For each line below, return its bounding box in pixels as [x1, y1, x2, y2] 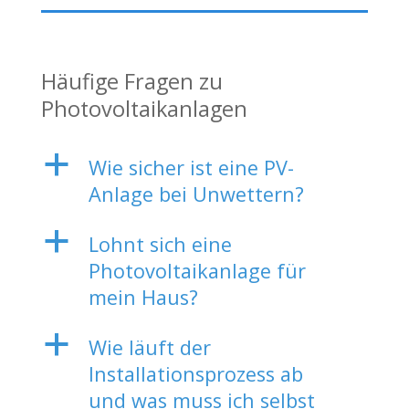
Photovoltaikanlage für [88, 257, 306, 284]
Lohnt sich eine [88, 230, 232, 257]
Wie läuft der [88, 333, 211, 361]
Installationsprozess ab [88, 360, 303, 387]
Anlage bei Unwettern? [88, 180, 304, 207]
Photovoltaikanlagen [40, 93, 247, 123]
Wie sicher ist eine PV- [88, 153, 294, 181]
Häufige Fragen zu [40, 66, 223, 96]
